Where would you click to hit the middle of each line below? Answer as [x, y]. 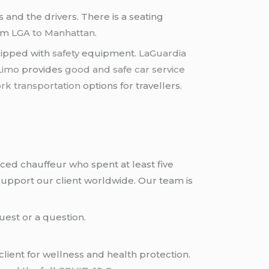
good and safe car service [125, 70]
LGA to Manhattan [53, 32]
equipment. [109, 53]
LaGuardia [163, 53]
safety [66, 53]
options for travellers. [131, 86]
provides [42, 70]
